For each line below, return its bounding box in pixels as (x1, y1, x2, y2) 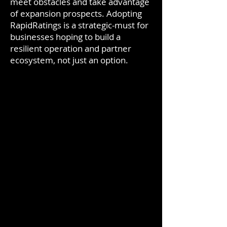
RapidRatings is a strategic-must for (10, 19, 148, 31)
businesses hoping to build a (10, 31, 121, 43)
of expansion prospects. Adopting (10, 8, 142, 19)
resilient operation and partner (10, 43, 131, 54)
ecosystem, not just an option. (10, 54, 128, 66)
